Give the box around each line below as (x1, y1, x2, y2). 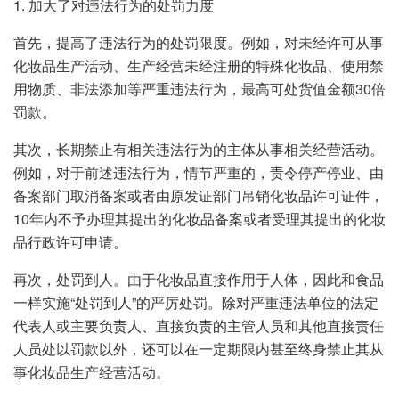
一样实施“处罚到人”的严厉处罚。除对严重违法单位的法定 (13, 291, 379, 313)
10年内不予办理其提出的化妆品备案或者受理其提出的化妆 (13, 208, 386, 229)
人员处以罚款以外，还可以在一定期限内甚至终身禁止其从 (13, 338, 384, 359)
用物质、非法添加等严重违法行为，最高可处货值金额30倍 (13, 77, 386, 99)
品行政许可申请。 (13, 231, 127, 252)
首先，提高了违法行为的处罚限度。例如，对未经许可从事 (13, 31, 384, 53)
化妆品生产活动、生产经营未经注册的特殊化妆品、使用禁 (13, 54, 384, 76)
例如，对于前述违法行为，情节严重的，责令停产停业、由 (13, 161, 384, 183)
